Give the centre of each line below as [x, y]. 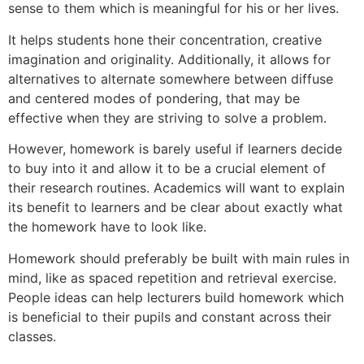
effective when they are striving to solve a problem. [167, 117]
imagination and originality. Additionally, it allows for [169, 59]
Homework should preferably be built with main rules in [179, 258]
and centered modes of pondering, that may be [154, 98]
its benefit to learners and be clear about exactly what [175, 208]
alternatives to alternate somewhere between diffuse [171, 78]
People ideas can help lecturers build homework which [176, 297]
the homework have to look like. [107, 227]
